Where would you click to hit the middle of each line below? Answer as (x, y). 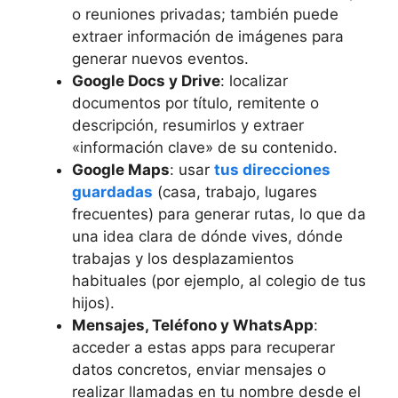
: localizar (254, 80)
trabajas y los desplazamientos (183, 258)
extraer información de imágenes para (208, 36)
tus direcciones (272, 169)
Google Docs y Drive (146, 80)
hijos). (93, 302)
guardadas (112, 191)
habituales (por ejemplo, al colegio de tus (219, 280)
